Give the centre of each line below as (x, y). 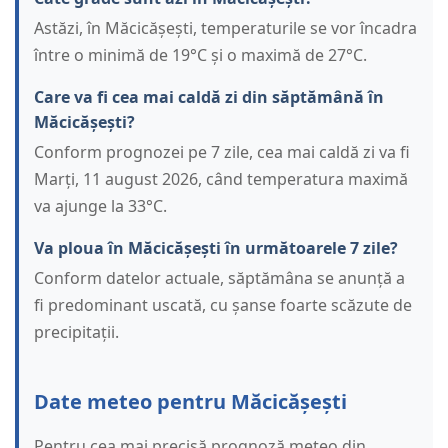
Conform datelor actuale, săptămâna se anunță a (219, 278)
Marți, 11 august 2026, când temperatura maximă (221, 179)
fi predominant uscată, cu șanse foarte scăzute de (223, 305)
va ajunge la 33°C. (100, 206)
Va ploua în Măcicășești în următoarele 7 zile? (216, 248)
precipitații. (76, 332)
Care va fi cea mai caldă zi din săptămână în (209, 97)
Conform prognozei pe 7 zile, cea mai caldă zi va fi (222, 152)
